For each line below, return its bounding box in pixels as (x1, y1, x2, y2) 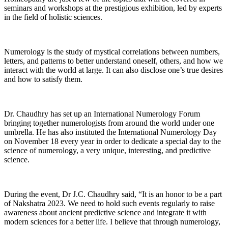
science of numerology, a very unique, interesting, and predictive (4, 146, 211, 155)
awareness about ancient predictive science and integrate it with (4, 208, 207, 217)
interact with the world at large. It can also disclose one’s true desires (4, 65, 223, 74)
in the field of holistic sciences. (4, 12, 102, 21)
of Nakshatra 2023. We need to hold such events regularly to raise (4, 198, 215, 208)
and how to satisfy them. (4, 74, 82, 83)
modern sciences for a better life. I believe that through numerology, (4, 217, 220, 226)
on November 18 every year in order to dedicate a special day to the (4, 136, 221, 146)
